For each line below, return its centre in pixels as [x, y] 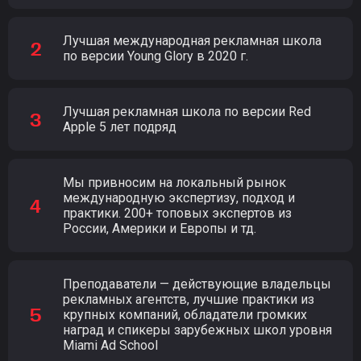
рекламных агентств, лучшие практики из [189, 299]
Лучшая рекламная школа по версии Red [187, 111]
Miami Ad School [110, 345]
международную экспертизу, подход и [179, 197]
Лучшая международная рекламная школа [192, 40]
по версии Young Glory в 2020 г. [156, 56]
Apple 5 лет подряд [120, 127]
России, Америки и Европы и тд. [160, 228]
